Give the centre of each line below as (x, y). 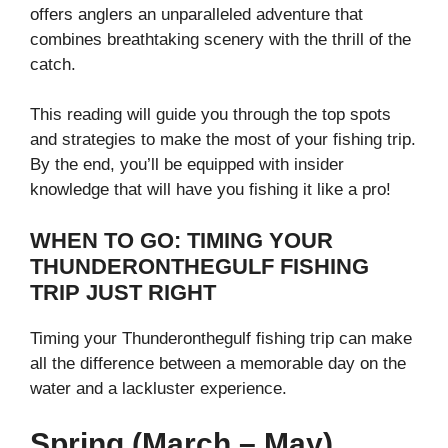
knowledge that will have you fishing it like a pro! (210, 190)
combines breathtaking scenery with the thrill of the (220, 39)
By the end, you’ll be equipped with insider (187, 165)
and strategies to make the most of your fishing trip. (223, 140)
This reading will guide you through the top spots (210, 115)
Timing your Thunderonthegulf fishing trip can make (221, 338)
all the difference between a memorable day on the (218, 363)
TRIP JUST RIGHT (123, 292)
